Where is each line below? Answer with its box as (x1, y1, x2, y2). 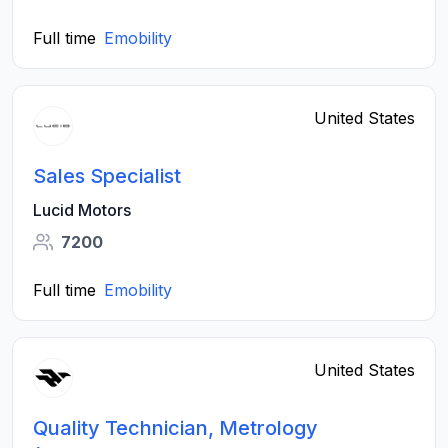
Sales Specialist (33, 164, 181, 188)
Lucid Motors (33, 200, 131, 220)
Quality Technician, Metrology (33, 416, 318, 440)
